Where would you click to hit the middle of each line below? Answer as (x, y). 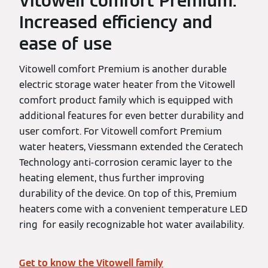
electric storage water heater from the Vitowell (127, 85)
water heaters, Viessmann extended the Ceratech (131, 147)
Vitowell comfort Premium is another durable (123, 69)
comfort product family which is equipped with (126, 100)
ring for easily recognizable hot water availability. (132, 225)
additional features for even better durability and (132, 116)
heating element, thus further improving (112, 178)
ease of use (66, 44)
